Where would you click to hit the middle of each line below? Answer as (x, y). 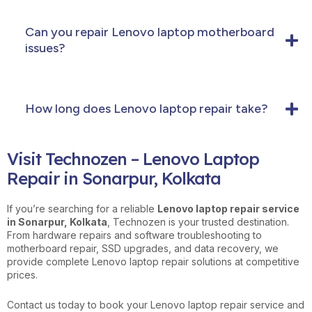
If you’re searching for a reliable (82, 208)
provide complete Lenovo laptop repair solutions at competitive (153, 261)
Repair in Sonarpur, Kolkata (114, 178)
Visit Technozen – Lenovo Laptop (133, 158)
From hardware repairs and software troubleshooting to (134, 235)
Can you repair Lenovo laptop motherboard (150, 32)
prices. (22, 274)
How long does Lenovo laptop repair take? (147, 108)
